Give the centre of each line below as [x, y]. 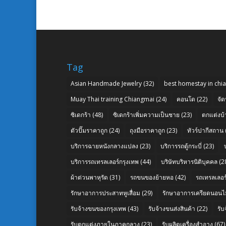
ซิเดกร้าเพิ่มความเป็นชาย [146, 115]
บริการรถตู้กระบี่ [181, 146]
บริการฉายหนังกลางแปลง [104, 146]
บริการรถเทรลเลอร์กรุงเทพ [105, 161]
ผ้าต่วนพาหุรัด [89, 177]
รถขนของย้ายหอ [152, 177]
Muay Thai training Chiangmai [112, 99]
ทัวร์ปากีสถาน [205, 130]
